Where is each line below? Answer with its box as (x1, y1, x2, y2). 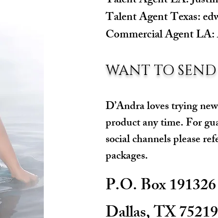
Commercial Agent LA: (105, 26, 217, 46)
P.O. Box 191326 (105, 173, 216, 200)
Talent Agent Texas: (105, 8, 203, 28)
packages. (105, 147, 150, 166)
